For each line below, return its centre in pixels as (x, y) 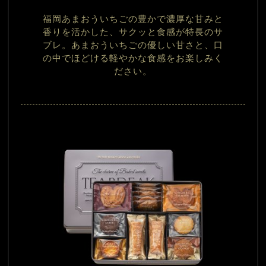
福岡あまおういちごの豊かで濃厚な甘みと (133, 19)
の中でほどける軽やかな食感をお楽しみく (133, 58)
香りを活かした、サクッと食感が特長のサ (133, 32)
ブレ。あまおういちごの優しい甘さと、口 (133, 45)
